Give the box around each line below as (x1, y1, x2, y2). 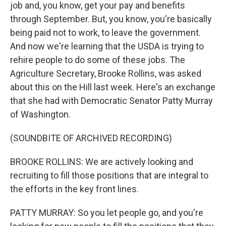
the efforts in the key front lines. (10, 184, 139, 194)
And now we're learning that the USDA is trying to (10, 41, 204, 51)
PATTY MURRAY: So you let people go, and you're (10, 207, 203, 218)
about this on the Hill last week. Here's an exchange (10, 82, 215, 92)
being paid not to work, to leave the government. (10, 27, 201, 38)
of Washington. (10, 109, 71, 120)
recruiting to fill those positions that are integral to (10, 170, 208, 181)
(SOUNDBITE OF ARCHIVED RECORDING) (10, 133, 172, 143)
